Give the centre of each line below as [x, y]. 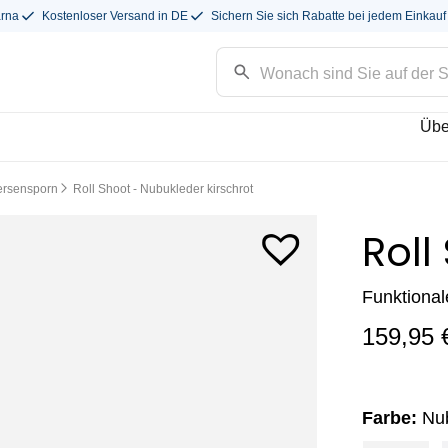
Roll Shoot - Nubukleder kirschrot [163, 189]
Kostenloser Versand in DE [115, 16]
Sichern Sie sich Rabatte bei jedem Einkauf [328, 16]
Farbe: [392, 417]
